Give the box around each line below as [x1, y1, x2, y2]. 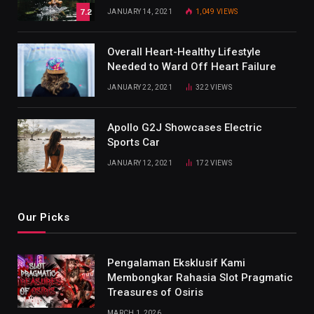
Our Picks [18, 211, 70, 224]
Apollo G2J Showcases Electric [107, 121, 262, 134]
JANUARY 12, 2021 [107, 159, 172, 167]
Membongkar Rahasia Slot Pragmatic [107, 271, 293, 284]
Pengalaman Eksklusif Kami [107, 257, 245, 269]
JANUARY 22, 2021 [107, 83, 172, 91]
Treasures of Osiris [107, 286, 203, 299]
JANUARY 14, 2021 [107, 8, 172, 15]
